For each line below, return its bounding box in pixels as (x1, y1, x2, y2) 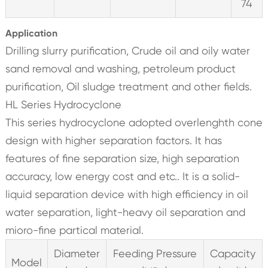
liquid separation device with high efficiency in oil (5, 188, 248, 201)
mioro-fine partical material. (5, 224, 144, 237)
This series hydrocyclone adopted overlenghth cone (5, 116, 263, 129)
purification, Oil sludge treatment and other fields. (5, 80, 252, 93)
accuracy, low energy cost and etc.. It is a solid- (5, 170, 240, 183)
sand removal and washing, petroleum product (5, 62, 236, 75)
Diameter (53, 247, 100, 260)
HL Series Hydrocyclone (5, 98, 121, 111)
